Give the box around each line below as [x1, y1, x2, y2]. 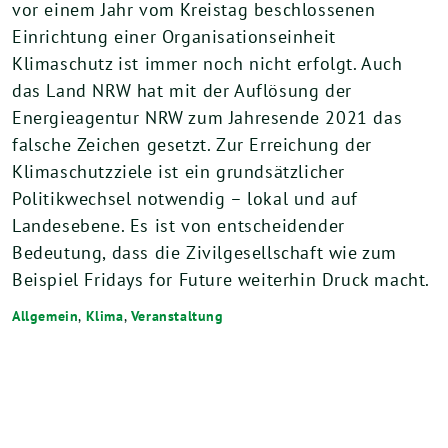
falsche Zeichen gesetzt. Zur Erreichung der [12, 133, 372, 156]
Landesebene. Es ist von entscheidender [12, 214, 345, 237]
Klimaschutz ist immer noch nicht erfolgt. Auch [12, 52, 403, 75]
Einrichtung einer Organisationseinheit [12, 25, 336, 48]
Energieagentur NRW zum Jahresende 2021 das [12, 106, 403, 129]
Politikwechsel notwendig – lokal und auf [12, 187, 359, 210]
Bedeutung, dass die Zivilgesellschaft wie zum [12, 241, 398, 264]
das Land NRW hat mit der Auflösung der [12, 79, 352, 102]
